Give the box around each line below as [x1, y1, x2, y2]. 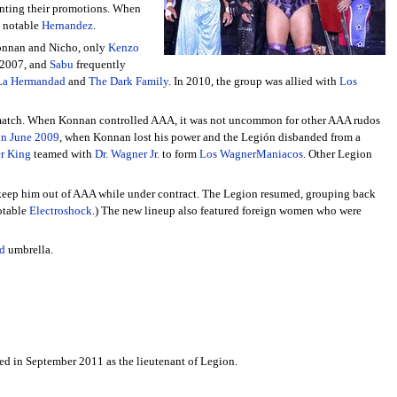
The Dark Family [88, 74, 168, 88]
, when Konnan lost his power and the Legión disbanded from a [58, 131, 361, 144]
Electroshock [28, 204, 92, 217]
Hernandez [41, 19, 93, 32]
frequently [73, 58, 126, 71]
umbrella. [4, 243, 53, 256]
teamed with [30, 148, 95, 161]
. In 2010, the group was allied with [167, 74, 339, 88]
